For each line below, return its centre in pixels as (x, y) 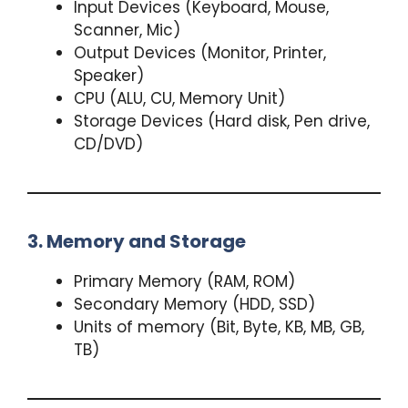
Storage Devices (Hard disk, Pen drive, (222, 121)
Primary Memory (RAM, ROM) (184, 281)
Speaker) (109, 75)
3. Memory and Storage (137, 241)
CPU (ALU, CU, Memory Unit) (179, 98)
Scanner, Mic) (127, 30)
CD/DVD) (108, 143)
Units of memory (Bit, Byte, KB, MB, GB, (219, 326)
